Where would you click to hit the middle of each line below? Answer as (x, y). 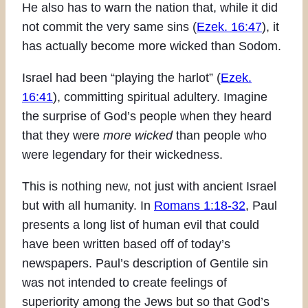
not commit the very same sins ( (109, 26)
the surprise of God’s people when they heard (147, 116)
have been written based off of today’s (126, 244)
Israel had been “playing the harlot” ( (121, 77)
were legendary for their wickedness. (122, 154)
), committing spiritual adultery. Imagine (160, 97)
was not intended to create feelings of (124, 282)
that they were (63, 135)
